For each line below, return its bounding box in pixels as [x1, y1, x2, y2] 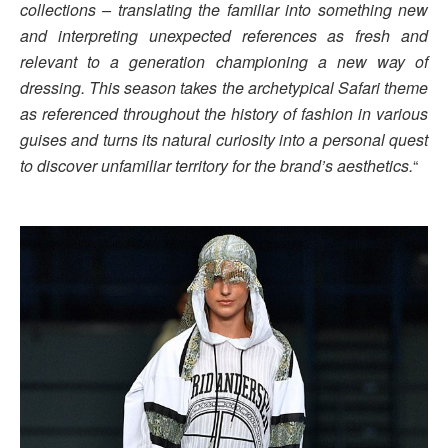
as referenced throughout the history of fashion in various [20, 102, 428, 126]
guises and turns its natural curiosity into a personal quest [20, 128, 428, 152]
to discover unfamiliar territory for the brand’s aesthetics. [20, 154, 413, 178]
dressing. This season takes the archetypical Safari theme [20, 76, 428, 100]
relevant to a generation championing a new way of [20, 50, 428, 74]
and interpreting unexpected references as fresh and [20, 24, 428, 48]
